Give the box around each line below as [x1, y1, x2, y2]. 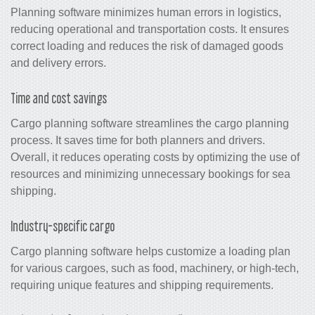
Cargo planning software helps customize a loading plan [11, 245, 290, 257]
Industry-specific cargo [11, 218, 115, 234]
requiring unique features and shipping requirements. [11, 278, 274, 291]
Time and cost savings [11, 90, 107, 106]
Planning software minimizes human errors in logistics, [11, 6, 281, 18]
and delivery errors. [11, 56, 106, 69]
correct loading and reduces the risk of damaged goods [11, 39, 283, 52]
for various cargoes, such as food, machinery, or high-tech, [11, 262, 299, 274]
